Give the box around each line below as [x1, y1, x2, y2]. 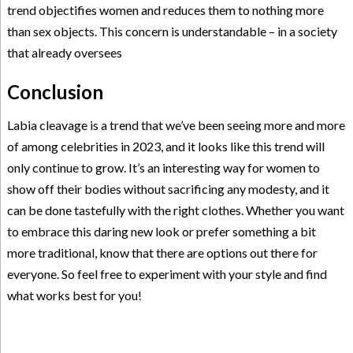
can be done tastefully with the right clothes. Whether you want [6, 202, 344, 217]
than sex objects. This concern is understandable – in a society [6, 23, 337, 39]
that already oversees [6, 44, 122, 60]
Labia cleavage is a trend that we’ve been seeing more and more [6, 117, 345, 132]
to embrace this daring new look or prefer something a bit [6, 223, 316, 239]
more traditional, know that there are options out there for [6, 244, 318, 260]
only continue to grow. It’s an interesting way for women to [6, 159, 320, 175]
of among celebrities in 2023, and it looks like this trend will [6, 138, 325, 154]
